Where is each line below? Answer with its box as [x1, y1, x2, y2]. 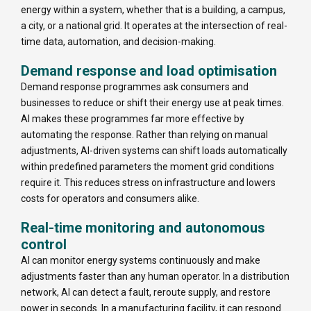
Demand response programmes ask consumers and [21, 81, 249, 92]
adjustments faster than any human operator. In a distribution [21, 270, 289, 282]
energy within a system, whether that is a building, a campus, [21, 3, 285, 15]
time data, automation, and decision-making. [21, 35, 216, 47]
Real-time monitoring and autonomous [21, 219, 265, 236]
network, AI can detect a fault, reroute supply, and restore [21, 286, 271, 298]
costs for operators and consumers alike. [21, 192, 199, 204]
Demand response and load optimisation [21, 62, 277, 79]
